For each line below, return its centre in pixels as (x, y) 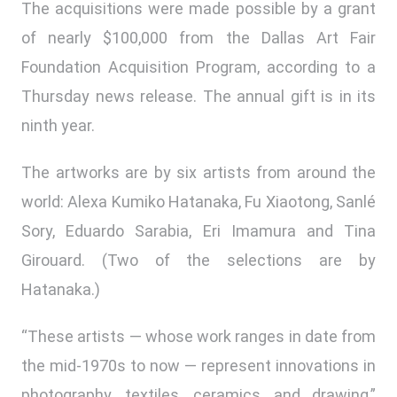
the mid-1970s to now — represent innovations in (198, 366)
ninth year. (58, 126)
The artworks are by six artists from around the (198, 173)
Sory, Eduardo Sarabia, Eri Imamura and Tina (198, 231)
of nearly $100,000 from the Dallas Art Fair (198, 38)
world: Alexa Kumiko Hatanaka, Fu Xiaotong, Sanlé (198, 202)
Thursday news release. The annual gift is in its (198, 97)
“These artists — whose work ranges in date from (198, 337)
